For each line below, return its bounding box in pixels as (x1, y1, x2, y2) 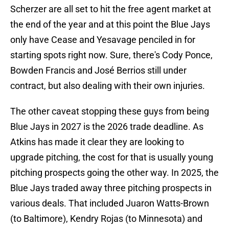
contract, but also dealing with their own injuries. (10, 80, 205, 91)
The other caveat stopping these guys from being (10, 106, 209, 117)
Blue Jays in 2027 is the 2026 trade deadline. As (10, 121, 203, 132)
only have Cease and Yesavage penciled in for (10, 34, 195, 45)
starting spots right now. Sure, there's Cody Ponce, (10, 50, 213, 61)
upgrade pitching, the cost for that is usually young (10, 152, 213, 163)
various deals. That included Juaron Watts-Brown (10, 198, 209, 209)
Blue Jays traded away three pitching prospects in (10, 182, 212, 194)
